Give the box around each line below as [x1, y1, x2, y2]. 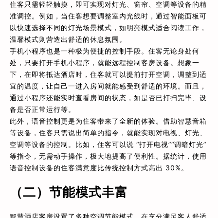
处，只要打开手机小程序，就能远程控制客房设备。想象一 [10, 58, 200, 67]
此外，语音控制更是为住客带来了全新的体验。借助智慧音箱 [10, 116, 207, 125]
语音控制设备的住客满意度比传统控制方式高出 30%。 [10, 163, 188, 172]
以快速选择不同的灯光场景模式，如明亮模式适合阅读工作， [10, 23, 207, 32]
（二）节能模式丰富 [10, 184, 128, 200]
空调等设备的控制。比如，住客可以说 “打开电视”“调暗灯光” [10, 140, 206, 148]
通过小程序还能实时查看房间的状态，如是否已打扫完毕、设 [10, 93, 207, 102]
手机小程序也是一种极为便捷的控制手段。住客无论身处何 [10, 46, 200, 55]
